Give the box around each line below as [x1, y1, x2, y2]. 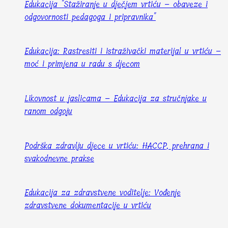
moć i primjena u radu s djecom [24, 57, 140, 71]
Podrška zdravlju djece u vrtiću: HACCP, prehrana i [24, 138, 209, 153]
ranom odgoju [24, 104, 72, 118]
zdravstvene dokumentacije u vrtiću [24, 198, 151, 213]
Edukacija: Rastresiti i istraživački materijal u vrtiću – [24, 44, 221, 59]
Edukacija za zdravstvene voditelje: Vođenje [24, 186, 181, 200]
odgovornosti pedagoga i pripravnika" [24, 10, 156, 24]
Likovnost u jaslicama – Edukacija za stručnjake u [24, 91, 207, 105]
